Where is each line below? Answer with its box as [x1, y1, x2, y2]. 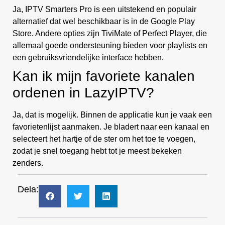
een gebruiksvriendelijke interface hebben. [13, 53, 164, 62]
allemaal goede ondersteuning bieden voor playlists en [13, 41, 207, 50]
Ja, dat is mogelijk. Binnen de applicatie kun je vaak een [13, 110, 212, 120]
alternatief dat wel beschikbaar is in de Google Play [13, 17, 195, 26]
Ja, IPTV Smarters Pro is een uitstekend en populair [13, 5, 196, 14]
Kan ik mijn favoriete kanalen [13, 68, 195, 84]
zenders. [13, 159, 43, 168]
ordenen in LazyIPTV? [13, 85, 154, 101]
